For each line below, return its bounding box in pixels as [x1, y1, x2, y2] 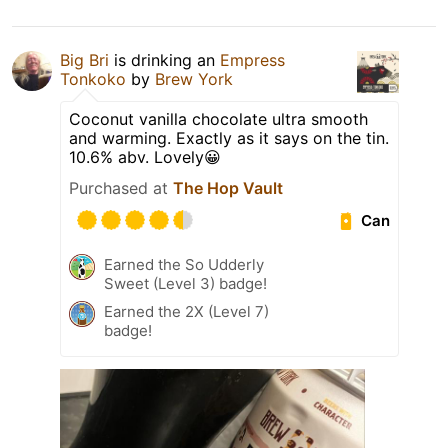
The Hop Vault [173, 177, 283, 198]
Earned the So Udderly [104, 254, 264, 274]
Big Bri [60, 49, 109, 70]
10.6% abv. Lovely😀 [69, 146, 221, 167]
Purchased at [69, 177, 173, 198]
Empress [220, 49, 285, 70]
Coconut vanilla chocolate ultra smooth [69, 108, 368, 129]
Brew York [155, 68, 233, 89]
